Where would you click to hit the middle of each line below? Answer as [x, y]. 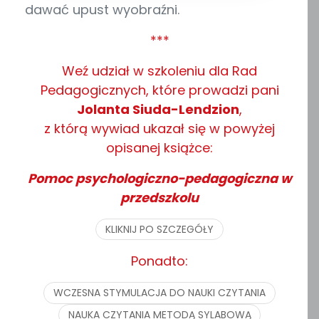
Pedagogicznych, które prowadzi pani [159, 90]
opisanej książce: [159, 147]
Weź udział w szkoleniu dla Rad [159, 70]
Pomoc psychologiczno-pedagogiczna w [159, 178]
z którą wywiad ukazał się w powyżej [159, 128]
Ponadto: [159, 261]
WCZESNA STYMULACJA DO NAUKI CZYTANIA [159, 293]
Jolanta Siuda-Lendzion [158, 109]
